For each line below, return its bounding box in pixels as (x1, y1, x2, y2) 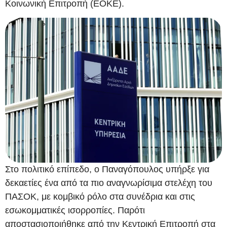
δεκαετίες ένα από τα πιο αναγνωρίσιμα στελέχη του (5, 177, 212, 188)
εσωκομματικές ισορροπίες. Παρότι (5, 205, 145, 215)
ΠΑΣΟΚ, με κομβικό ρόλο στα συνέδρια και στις (5, 191, 195, 202)
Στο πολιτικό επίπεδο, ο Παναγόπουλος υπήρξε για (5, 164, 209, 174)
